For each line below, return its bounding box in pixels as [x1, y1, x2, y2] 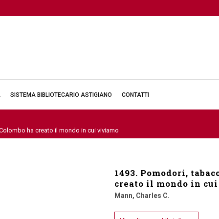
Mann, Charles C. [114, 192, 170, 199]
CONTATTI [122, 91, 149, 98]
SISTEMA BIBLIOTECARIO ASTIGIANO [10, 91, 112, 98]
